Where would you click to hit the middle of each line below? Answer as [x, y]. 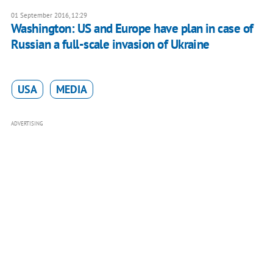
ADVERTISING [27, 124]
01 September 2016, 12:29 [49, 16]
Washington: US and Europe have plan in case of [132, 29]
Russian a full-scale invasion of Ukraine [110, 44]
